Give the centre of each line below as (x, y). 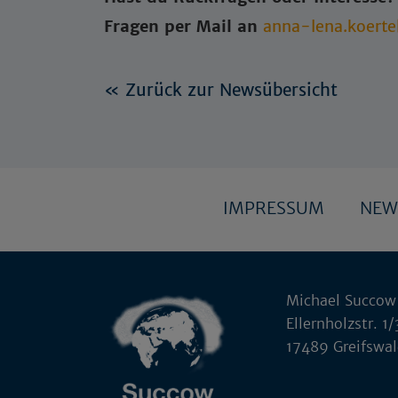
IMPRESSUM (273, 208)
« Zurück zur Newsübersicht (221, 90)
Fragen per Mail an (183, 26)
